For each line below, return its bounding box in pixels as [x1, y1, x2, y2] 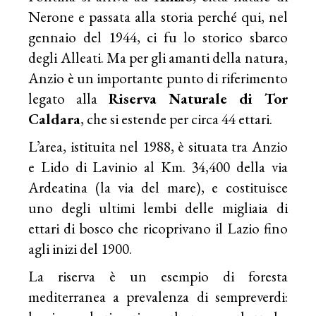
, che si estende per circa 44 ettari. [80, 109, 273, 128]
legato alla [28, 88, 109, 108]
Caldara [28, 109, 81, 128]
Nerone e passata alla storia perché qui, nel [28, 6, 288, 26]
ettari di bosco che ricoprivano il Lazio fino [28, 218, 288, 238]
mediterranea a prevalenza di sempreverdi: [28, 286, 288, 306]
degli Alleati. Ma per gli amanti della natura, [28, 47, 288, 67]
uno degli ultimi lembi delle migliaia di [28, 197, 288, 217]
